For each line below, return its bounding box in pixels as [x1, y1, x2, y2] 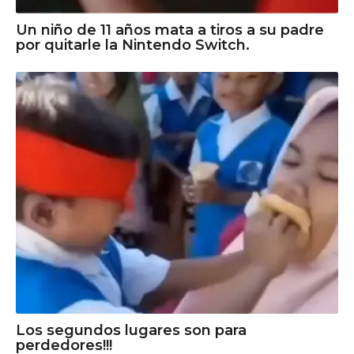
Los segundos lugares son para [16, 322, 247, 340]
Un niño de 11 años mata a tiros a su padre [16, 21, 324, 39]
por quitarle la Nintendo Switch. [16, 36, 250, 54]
